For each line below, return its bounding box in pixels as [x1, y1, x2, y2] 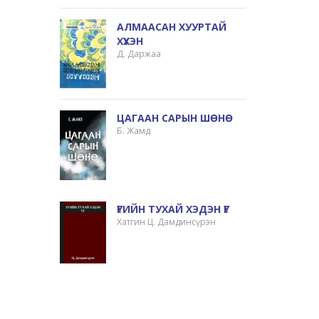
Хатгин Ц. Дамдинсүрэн [117, 215, 216, 228]
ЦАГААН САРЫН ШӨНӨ [117, 110, 234, 125]
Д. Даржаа [117, 48, 162, 61]
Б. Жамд [117, 124, 151, 137]
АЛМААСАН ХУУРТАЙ [117, 20, 227, 34]
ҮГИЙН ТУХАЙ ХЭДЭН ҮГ [117, 202, 230, 216]
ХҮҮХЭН [117, 34, 144, 48]
